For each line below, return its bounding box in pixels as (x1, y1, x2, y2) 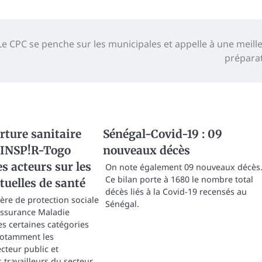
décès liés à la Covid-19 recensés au (105, 185, 247, 197)
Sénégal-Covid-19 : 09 (102, 126, 222, 141)
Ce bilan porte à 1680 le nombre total (105, 173, 253, 185)
